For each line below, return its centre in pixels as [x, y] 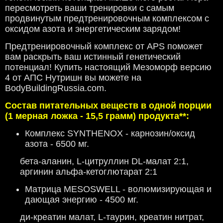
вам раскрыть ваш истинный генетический [93, 57]
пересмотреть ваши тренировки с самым [90, 8]
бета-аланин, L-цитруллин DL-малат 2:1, [104, 162]
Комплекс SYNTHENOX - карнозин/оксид [110, 134]
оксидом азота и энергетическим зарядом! [93, 29]
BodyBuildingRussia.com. [56, 88]
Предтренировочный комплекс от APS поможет [104, 47]
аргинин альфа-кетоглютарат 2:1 [89, 172]
